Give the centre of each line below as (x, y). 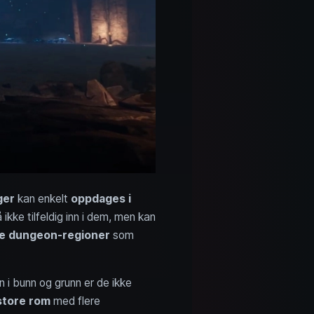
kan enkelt (42, 198)
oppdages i (101, 198)
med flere (75, 301)
